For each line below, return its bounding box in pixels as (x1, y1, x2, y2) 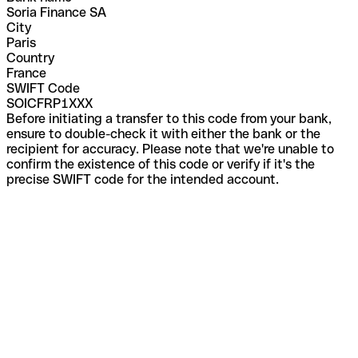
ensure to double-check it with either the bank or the (6, 125, 320, 141)
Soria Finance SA (6, 4, 106, 20)
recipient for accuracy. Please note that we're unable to (6, 141, 334, 157)
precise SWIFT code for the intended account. (6, 171, 279, 187)
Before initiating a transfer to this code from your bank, (6, 110, 332, 126)
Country (6, 50, 54, 66)
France (6, 65, 46, 81)
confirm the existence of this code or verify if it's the (6, 156, 315, 172)
